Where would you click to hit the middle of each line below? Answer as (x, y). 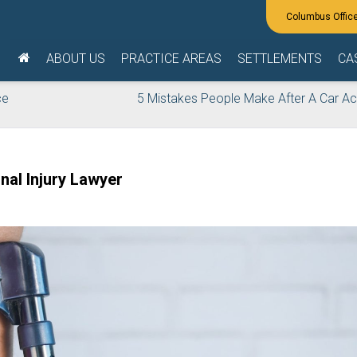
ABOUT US (76, 59)
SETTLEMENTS (280, 59)
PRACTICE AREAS (171, 59)
